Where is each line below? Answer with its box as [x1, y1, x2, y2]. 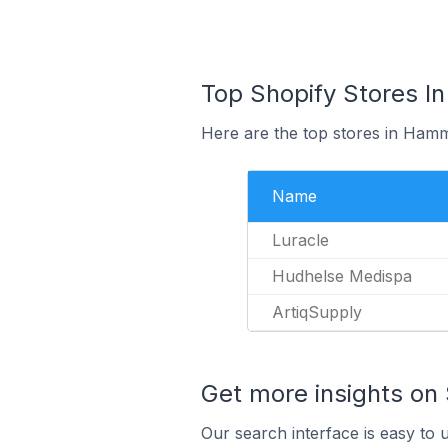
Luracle [272, 230, 329, 250]
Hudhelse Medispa [272, 266, 412, 286]
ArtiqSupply [272, 302, 362, 322]
